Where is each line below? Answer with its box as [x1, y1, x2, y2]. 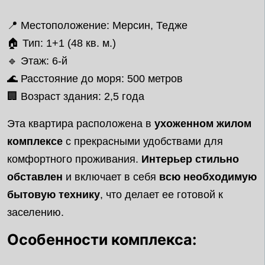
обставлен [7, 171, 63, 183]
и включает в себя [63, 171, 159, 183]
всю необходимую [159, 171, 257, 183]
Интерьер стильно [141, 153, 239, 165]
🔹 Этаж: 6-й [7, 55, 67, 67]
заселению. [7, 206, 64, 218]
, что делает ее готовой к [100, 189, 223, 201]
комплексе [7, 135, 63, 147]
